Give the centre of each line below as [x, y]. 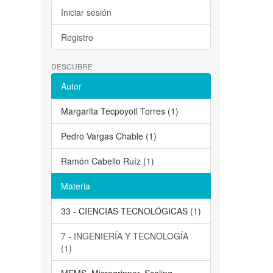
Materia [75, 186]
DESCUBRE [72, 66]
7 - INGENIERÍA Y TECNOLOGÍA [124, 236]
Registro [77, 37]
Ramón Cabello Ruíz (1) [107, 161]
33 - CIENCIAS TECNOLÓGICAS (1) [131, 211]
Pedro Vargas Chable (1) [108, 136]
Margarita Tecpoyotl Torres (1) [119, 111]
